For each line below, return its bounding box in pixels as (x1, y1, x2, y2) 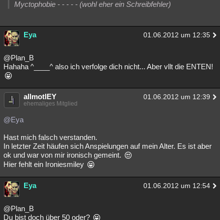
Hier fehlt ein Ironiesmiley (3, 160, 86, 168)
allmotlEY (24, 92, 56, 101)
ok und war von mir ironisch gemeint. (3, 151, 123, 159)
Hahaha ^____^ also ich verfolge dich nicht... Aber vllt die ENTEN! (3, 62, 213, 71)
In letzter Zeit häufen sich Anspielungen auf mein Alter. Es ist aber (3, 142, 212, 150)
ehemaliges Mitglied (24, 100, 78, 107)
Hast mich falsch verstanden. (3, 133, 97, 141)
